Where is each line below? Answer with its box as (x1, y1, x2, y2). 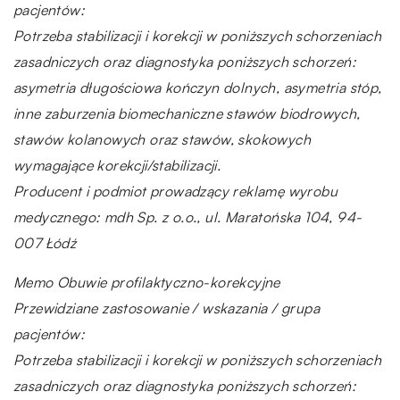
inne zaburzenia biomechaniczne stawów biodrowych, (13, 104, 361, 122)
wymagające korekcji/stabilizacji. (13, 155, 221, 174)
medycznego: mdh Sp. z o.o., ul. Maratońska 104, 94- (13, 207, 362, 226)
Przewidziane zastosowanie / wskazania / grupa (13, 298, 320, 317)
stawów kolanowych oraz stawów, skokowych (13, 129, 311, 148)
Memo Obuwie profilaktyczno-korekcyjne (13, 272, 280, 291)
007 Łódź (13, 233, 77, 252)
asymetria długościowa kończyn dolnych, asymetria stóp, (13, 78, 382, 96)
